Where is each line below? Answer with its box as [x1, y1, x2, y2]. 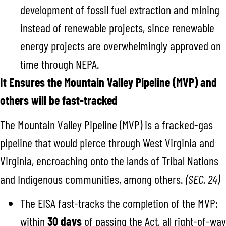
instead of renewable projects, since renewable [20, 20, 214, 35]
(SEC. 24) [186, 171, 220, 186]
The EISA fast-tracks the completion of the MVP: [20, 195, 218, 210]
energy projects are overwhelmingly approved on [20, 38, 221, 53]
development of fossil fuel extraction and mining [20, 2, 219, 17]
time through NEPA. [20, 56, 102, 71]
